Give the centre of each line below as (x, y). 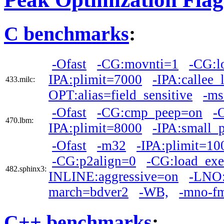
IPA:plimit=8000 (95, 128)
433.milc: (20, 79)
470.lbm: (19, 120)
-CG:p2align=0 (94, 161)
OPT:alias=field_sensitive (120, 95)
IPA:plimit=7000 (95, 79)
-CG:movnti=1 (138, 64)
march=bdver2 (88, 192)
